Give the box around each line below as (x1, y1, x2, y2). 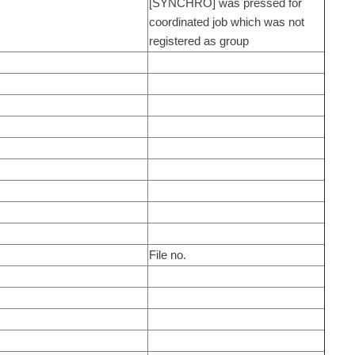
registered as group (148, 33, 249, 48)
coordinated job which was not (148, 14, 304, 29)
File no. (148, 247, 186, 261)
